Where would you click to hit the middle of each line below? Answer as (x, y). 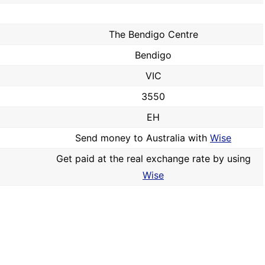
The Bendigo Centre (153, 34)
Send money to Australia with (143, 138)
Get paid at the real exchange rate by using (153, 159)
